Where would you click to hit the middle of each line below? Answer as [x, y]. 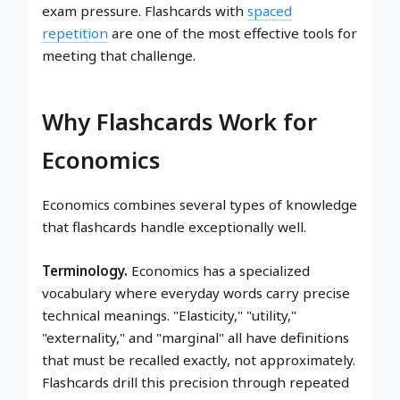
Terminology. [85, 271]
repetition [75, 33]
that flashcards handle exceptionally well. [174, 227]
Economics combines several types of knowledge [200, 205]
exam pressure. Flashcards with [145, 11]
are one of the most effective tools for [233, 33]
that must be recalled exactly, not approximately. [199, 360]
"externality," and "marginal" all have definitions [196, 338]
